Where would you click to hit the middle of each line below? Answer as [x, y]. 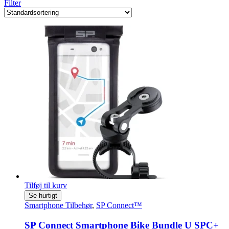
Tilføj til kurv [46, 185]
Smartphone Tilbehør [58, 205]
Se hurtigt [43, 196]
